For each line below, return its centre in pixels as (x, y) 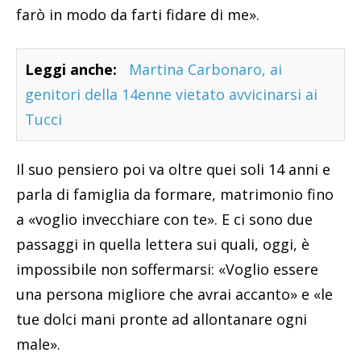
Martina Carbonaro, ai (205, 69)
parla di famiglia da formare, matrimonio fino (175, 194)
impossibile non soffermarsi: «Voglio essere (167, 269)
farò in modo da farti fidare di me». (138, 14)
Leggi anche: (71, 69)
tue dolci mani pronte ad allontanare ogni (162, 319)
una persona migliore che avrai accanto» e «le (174, 294)
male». (38, 344)
